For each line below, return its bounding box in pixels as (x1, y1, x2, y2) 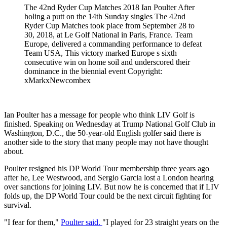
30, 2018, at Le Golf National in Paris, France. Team (24, 30, 193, 39)
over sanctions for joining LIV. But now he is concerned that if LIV (4, 182, 219, 191)
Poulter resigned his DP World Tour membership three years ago (4, 164, 209, 173)
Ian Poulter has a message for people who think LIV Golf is (4, 110, 195, 119)
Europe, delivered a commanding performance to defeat (24, 39, 202, 48)
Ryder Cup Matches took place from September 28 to (24, 21, 195, 30)
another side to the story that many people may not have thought (4, 137, 208, 146)
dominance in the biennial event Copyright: (24, 66, 162, 75)
